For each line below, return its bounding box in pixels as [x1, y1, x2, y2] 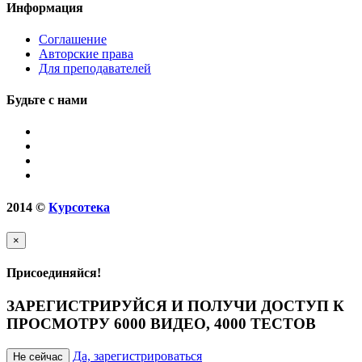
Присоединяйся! [6, 266, 101, 280]
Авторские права [39, 46, 133, 61]
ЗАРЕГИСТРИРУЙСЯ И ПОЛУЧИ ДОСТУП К [6, 297, 344, 315]
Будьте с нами [6, 93, 87, 107]
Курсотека [48, 200, 110, 214]
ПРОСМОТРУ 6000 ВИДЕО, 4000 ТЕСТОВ [6, 315, 316, 333]
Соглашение [39, 32, 107, 46]
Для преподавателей [39, 61, 151, 75]
